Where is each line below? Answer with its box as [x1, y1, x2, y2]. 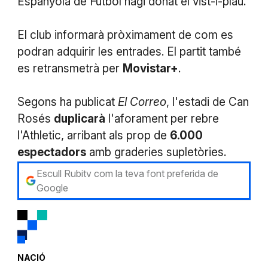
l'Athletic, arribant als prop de [17, 128, 170, 142]
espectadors [17, 145, 86, 159]
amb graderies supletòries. [86, 145, 226, 159]
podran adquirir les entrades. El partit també [17, 44, 241, 59]
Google [36, 181, 68, 194]
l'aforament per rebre [105, 111, 219, 126]
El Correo [117, 95, 166, 109]
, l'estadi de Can [166, 95, 249, 109]
